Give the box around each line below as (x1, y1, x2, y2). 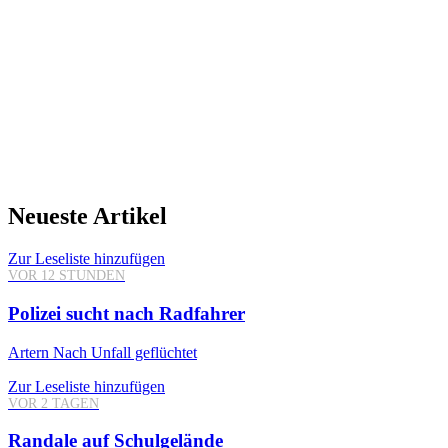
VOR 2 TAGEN (8, 395, 99, 411)
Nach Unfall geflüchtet (49, 343, 197, 361)
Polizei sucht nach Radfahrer (8, 302, 245, 324)
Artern (8, 343, 49, 361)
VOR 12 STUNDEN (8, 268, 125, 284)
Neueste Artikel (8, 203, 167, 230)
